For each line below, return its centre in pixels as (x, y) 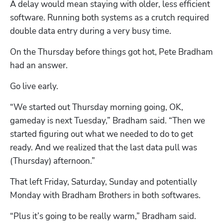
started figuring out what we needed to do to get (102, 134)
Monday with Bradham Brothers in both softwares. (106, 195)
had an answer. (39, 65)
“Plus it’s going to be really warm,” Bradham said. (103, 216)
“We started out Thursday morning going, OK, (97, 107)
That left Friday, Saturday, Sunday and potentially (104, 182)
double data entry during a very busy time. (92, 31)
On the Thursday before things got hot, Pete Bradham (111, 52)
